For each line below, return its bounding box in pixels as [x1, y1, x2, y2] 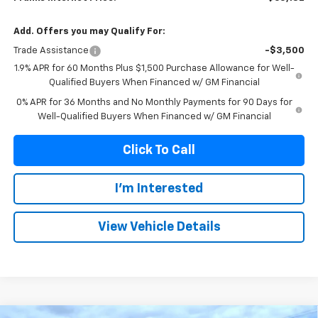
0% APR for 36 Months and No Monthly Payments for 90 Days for [16, 97, 293, 107]
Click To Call [123, 143, 195, 157]
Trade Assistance [13, 45, 89, 55]
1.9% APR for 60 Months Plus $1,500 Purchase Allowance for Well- [13, 63, 295, 73]
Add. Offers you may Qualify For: [13, 26, 165, 36]
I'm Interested [115, 182, 203, 195]
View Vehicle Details [97, 220, 221, 234]
